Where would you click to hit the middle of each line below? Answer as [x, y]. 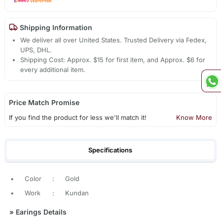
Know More [194, 118]
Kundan [77, 193]
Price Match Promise [44, 103]
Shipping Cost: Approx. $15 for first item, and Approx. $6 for [113, 60]
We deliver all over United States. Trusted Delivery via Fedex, [114, 40]
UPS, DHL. [36, 50]
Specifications [110, 150]
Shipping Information [55, 27]
